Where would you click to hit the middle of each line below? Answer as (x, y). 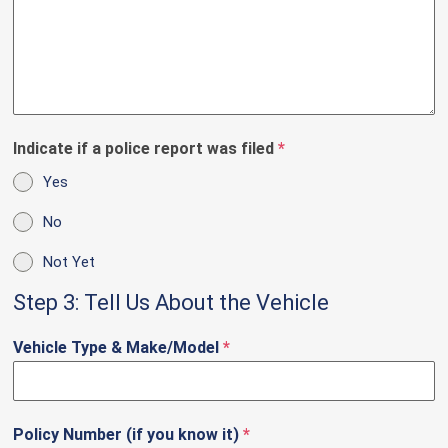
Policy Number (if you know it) (128, 435)
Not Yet (69, 262)
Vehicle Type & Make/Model (118, 348)
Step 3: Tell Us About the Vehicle (171, 303)
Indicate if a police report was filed (146, 149)
